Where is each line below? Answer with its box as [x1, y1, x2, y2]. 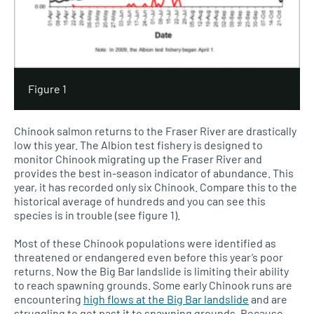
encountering [14, 292, 83, 306]
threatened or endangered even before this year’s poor [14, 250, 283, 264]
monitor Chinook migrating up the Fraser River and [14, 152, 262, 166]
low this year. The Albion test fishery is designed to [14, 138, 263, 152]
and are [249, 292, 287, 306]
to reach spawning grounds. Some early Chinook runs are [14, 278, 292, 292]
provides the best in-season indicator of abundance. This [14, 166, 294, 180]
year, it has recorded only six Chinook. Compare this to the [14, 180, 297, 194]
